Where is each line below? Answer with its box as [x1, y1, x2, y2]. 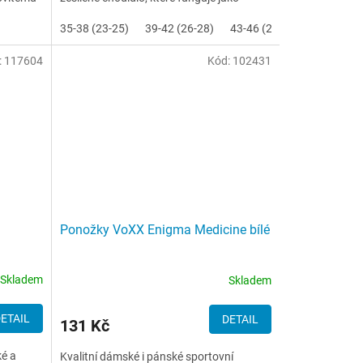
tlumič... [59, 6, 100, 20]
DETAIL [221, 312, 258, 326]
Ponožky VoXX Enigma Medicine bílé [59, 221, 270, 237]
